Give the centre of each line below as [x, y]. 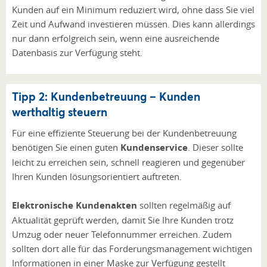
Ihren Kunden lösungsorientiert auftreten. [98, 176]
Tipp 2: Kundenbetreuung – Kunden [106, 96]
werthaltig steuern [60, 111]
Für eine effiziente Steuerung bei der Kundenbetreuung [124, 133]
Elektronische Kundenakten [74, 205]
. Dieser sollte [215, 147]
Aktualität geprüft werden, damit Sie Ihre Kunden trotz [123, 220]
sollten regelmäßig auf [184, 205]
